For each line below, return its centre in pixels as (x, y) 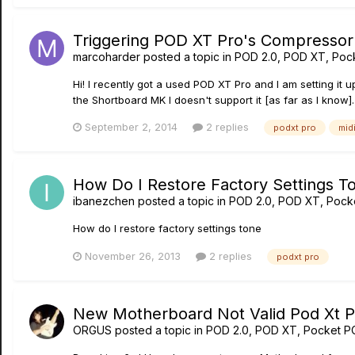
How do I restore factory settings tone (167, 229)
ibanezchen (104, 201)
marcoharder (107, 57)
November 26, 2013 (133, 256)
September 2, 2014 (131, 127)
